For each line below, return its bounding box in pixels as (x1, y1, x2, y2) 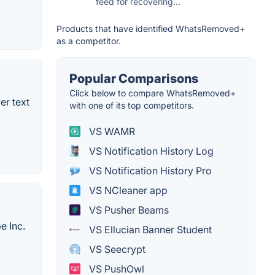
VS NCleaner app (87, 184, 168, 196)
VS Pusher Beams (87, 203, 169, 216)
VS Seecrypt (87, 242, 145, 255)
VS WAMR (87, 125, 135, 137)
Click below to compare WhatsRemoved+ (69, 87, 236, 98)
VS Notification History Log (87, 144, 214, 157)
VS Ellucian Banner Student (87, 223, 212, 236)
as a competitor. (56, 35, 121, 46)
